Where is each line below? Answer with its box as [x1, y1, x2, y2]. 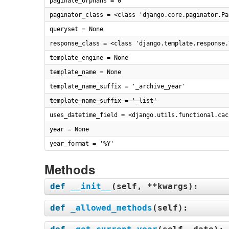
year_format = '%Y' [50, 140, 114, 147]
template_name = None [50, 68, 121, 76]
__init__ [71, 181, 111, 191]
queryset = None [50, 26, 103, 33]
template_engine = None [50, 54, 128, 61]
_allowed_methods [71, 203, 152, 213]
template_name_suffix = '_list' [50, 97, 157, 104]
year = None [50, 126, 89, 133]
